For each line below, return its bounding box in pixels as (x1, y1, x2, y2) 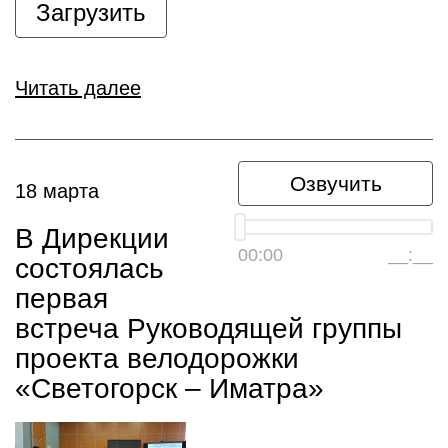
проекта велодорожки (15, 343, 299, 374)
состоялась (15, 253, 164, 284)
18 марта (15, 180, 99, 202)
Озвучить (289, 172, 382, 195)
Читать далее (15, 77, 141, 99)
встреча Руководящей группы (15, 313, 402, 344)
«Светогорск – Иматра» (15, 373, 324, 404)
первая (15, 283, 108, 314)
